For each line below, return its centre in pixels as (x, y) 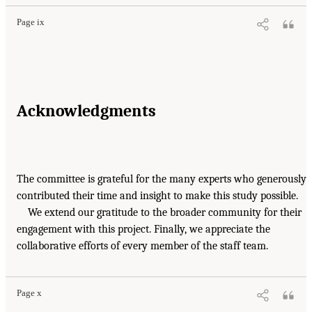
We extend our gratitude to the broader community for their (165, 212)
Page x (29, 293)
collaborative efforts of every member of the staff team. (142, 245)
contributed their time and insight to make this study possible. (157, 195)
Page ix (31, 22)
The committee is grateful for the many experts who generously (162, 179)
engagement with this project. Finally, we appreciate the (143, 229)
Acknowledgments (86, 110)
